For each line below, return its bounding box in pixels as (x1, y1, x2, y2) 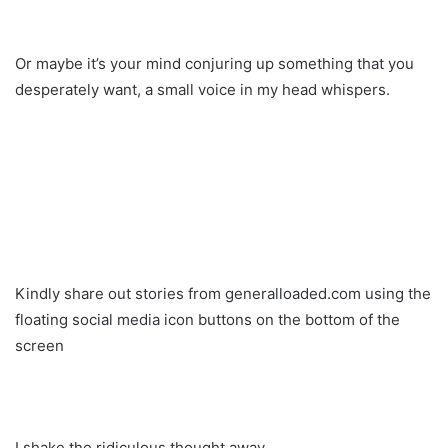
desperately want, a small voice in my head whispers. (15, 79, 390, 99)
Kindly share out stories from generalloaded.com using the (15, 283, 431, 303)
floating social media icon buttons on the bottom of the (15, 309, 400, 329)
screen (15, 335, 64, 355)
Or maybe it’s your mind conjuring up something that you (15, 53, 414, 73)
